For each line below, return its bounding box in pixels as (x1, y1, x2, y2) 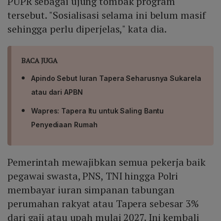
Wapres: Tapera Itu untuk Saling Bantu (31, 107, 164, 115)
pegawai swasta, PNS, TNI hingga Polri (7, 169, 179, 183)
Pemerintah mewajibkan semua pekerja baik (7, 155, 206, 169)
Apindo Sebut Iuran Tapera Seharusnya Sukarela (31, 74, 201, 83)
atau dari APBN (31, 88, 83, 97)
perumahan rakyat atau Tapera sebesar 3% (7, 197, 199, 211)
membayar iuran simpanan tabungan (7, 183, 175, 197)
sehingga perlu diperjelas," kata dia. (7, 22, 169, 36)
